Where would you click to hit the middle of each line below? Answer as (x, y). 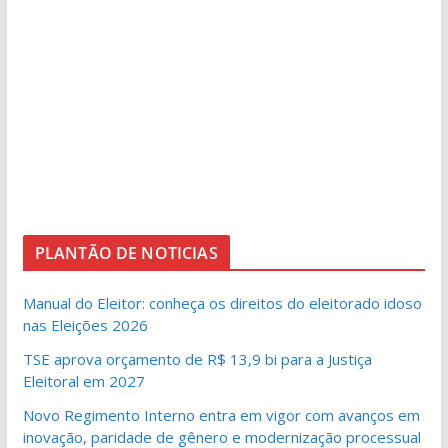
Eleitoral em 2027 (83, 381)
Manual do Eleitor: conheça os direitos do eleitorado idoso (222, 303)
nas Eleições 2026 (85, 325)
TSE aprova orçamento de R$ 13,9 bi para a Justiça (197, 359)
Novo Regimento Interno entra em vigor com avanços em (221, 415)
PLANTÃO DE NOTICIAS (126, 253)
